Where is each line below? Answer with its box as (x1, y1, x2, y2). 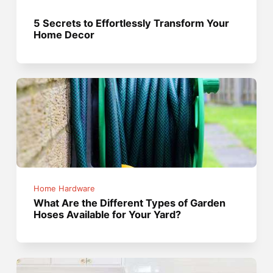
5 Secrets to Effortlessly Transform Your (34, 17, 230, 30)
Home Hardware (34, 183, 96, 193)
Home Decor (34, 29, 95, 41)
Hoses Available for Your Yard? (34, 208, 182, 221)
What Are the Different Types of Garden (34, 196, 226, 209)
